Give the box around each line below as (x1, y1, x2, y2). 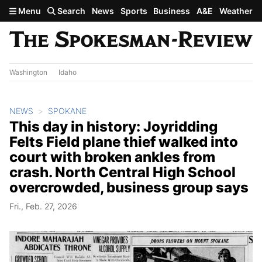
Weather (219, 6, 253, 16)
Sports (120, 6, 147, 16)
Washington (9, 67, 47, 77)
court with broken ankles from (9, 148, 215, 166)
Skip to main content (5, 4, 97, 16)
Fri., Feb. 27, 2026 (9, 201, 77, 211)
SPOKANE (48, 105, 87, 116)
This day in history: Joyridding (9, 118, 218, 135)
